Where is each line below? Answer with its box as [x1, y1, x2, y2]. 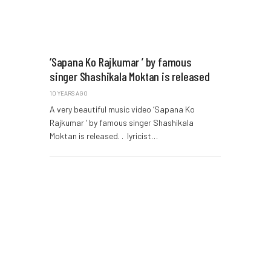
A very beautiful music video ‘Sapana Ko [50, 104, 195, 115]
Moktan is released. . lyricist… [50, 131, 158, 142]
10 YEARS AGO [50, 90, 88, 97]
